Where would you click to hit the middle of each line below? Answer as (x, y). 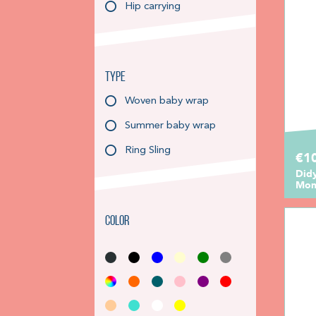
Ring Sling (148, 150)
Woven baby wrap (167, 101)
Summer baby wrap (171, 126)
